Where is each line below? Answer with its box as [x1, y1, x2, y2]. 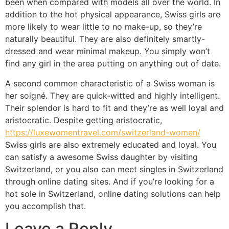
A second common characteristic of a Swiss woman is [5, 78, 215, 88]
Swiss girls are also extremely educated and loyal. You [5, 139, 216, 150]
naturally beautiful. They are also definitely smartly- [5, 34, 205, 44]
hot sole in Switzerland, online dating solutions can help [5, 188, 221, 199]
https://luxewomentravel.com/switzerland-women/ [5, 127, 200, 138]
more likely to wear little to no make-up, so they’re [5, 21, 202, 32]
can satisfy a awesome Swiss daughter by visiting [5, 151, 198, 162]
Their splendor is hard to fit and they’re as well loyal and [5, 102, 224, 113]
